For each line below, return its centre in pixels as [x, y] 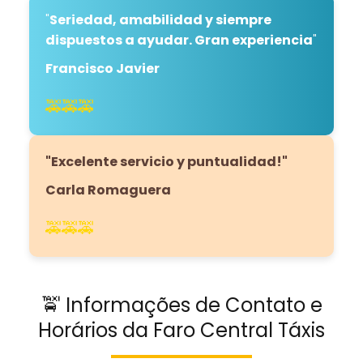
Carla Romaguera [108, 190]
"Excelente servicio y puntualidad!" [167, 161]
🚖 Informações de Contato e [181, 305]
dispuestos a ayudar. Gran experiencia [179, 40]
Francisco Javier [102, 68]
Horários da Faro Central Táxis [181, 330]
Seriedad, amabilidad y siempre [160, 19]
